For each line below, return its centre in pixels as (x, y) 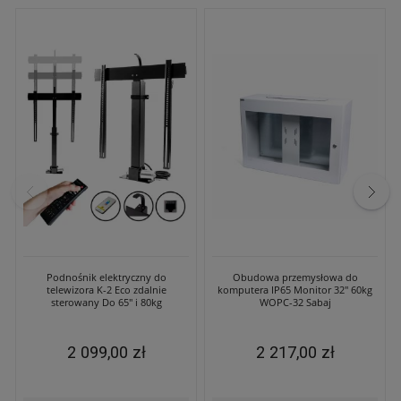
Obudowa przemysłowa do (295, 277)
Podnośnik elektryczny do (106, 277)
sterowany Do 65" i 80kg (106, 302)
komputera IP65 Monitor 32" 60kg (295, 289)
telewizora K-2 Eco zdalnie (106, 289)
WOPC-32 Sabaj (295, 302)
